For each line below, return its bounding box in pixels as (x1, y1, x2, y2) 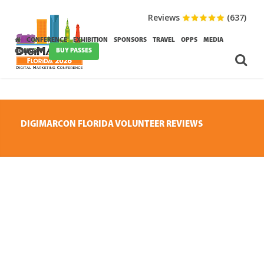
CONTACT (15, 48, 43, 55)
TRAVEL (153, 37, 175, 44)
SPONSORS (114, 37, 147, 44)
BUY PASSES (56, 48, 92, 54)
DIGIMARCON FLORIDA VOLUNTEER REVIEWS (21, 120, 203, 129)
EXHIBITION (73, 37, 108, 44)
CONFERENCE (27, 37, 67, 44)
